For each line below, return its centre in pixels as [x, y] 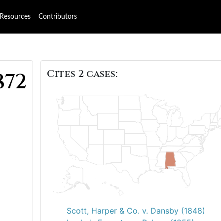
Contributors [58, 17]
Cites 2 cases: [82, 74]
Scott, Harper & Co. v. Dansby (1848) [136, 211]
